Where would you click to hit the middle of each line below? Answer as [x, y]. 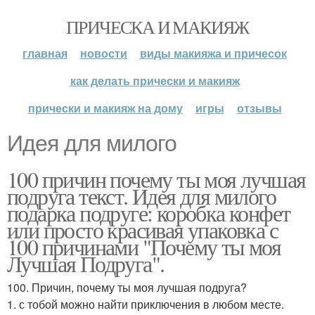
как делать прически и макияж [155, 81]
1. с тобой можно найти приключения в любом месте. [146, 304]
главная [45, 53]
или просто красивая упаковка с [142, 230]
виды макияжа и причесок [213, 53]
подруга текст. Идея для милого [141, 196]
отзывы [259, 108]
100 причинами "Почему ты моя [144, 246]
